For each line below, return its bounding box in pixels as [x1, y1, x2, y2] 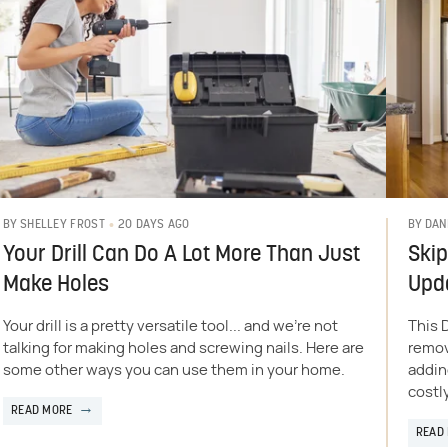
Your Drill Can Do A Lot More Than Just [2, 243, 360, 267]
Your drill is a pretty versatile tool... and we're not [2, 318, 338, 334]
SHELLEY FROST [19, 219, 105, 232]
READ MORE [10, 404, 73, 417]
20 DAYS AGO [118, 218, 190, 231]
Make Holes [2, 273, 109, 297]
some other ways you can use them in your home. [2, 362, 345, 378]
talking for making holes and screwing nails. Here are [2, 340, 364, 356]
